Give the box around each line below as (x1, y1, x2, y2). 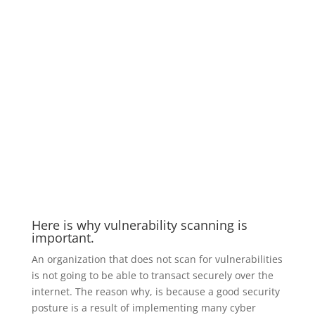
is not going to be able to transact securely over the (31, 268, 274, 282)
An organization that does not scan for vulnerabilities (31, 252, 283, 266)
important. (31, 229, 94, 246)
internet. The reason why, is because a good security (31, 284, 280, 298)
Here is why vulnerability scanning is (31, 216, 247, 233)
